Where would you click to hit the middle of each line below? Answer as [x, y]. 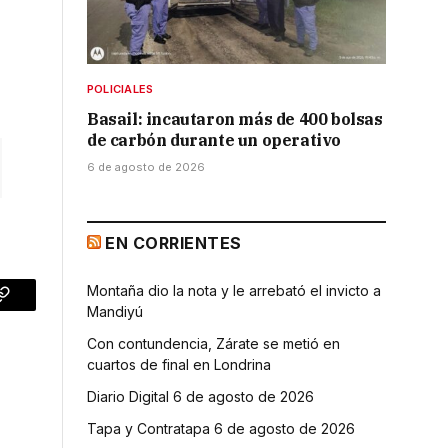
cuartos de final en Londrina [179, 364]
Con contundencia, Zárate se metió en [213, 343]
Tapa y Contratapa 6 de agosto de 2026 [221, 428]
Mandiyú [115, 311]
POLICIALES [120, 88]
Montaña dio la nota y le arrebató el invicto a [234, 290]
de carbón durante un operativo [214, 139]
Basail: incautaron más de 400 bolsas [235, 118]
